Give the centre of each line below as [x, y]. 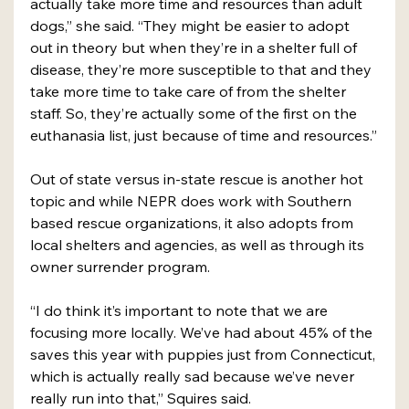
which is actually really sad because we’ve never [194, 377]
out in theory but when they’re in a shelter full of [195, 48]
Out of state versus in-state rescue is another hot [199, 179]
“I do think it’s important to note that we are [181, 311]
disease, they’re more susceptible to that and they [203, 70]
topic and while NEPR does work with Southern [193, 201]
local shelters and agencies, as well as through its [199, 245]
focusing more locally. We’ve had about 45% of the [203, 333]
